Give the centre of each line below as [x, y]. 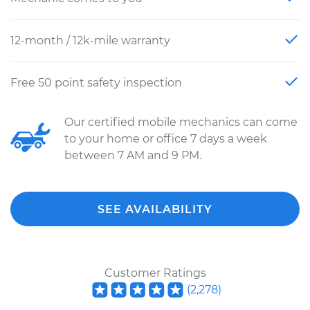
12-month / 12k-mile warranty [90, 40]
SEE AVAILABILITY [155, 209]
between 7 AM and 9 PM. [133, 155]
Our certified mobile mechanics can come [181, 122]
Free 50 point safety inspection [96, 83]
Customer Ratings [155, 273]
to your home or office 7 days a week [166, 139]
